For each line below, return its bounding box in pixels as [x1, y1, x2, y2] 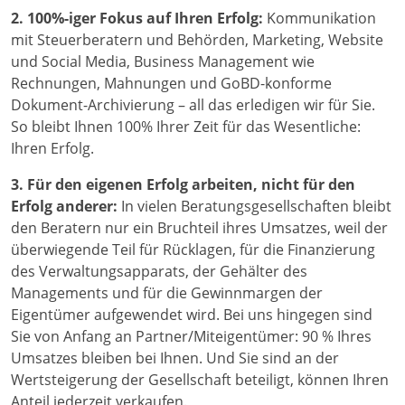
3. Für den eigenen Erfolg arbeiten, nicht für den [11, 174, 355, 195]
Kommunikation [267, 8, 376, 29]
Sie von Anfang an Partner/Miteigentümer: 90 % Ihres [11, 326, 372, 347]
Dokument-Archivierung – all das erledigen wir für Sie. [11, 95, 375, 116]
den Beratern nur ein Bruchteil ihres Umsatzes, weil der [11, 218, 388, 239]
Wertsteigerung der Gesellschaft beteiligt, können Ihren [11, 370, 389, 391]
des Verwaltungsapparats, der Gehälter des [11, 261, 307, 282]
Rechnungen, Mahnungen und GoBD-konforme [11, 73, 332, 94]
